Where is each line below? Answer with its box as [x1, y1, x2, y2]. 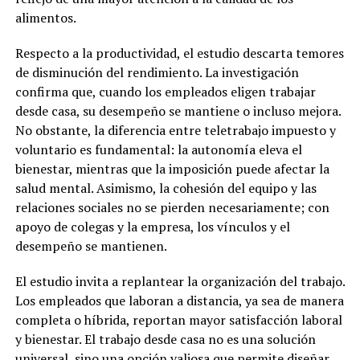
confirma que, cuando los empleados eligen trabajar [14, 83, 316, 101]
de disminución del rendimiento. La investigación [14, 63, 299, 82]
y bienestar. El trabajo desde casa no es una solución [14, 330, 316, 349]
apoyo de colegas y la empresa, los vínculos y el [14, 218, 290, 236]
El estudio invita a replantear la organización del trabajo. [14, 272, 345, 291]
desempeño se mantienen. [14, 237, 167, 256]
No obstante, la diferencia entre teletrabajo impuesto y [14, 121, 336, 140]
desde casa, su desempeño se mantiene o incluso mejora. [14, 102, 341, 121]
